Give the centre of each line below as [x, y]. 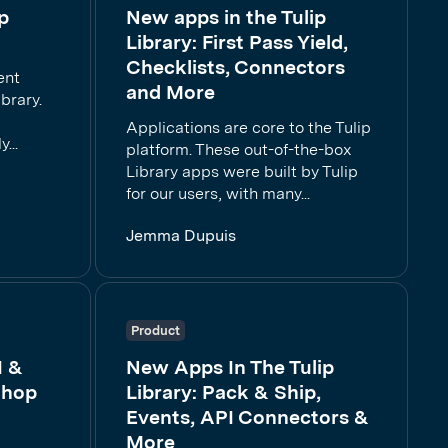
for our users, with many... [218, 193]
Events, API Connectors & [247, 417]
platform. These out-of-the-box [239, 149]
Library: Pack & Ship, [223, 392]
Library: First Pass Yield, [237, 42]
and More [170, 92]
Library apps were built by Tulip [242, 171]
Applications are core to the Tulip [248, 127]
